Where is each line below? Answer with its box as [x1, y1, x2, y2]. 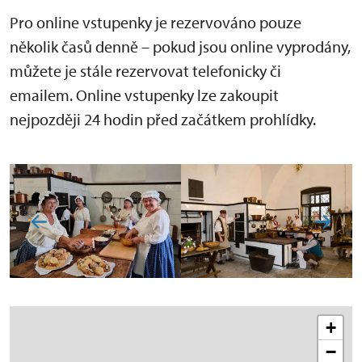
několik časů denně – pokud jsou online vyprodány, [10, 36, 351, 57]
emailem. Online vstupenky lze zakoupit [10, 84, 279, 105]
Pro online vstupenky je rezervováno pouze [10, 11, 301, 32]
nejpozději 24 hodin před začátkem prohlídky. [10, 108, 319, 129]
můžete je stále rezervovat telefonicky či [10, 60, 281, 81]
